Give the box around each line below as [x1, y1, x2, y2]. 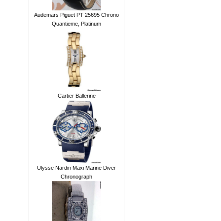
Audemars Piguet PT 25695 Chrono [34, 12, 119, 18]
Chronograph [61, 174, 92, 180]
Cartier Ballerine [57, 93, 96, 99]
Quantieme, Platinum [52, 21, 101, 27]
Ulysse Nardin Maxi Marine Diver [37, 165, 116, 171]
